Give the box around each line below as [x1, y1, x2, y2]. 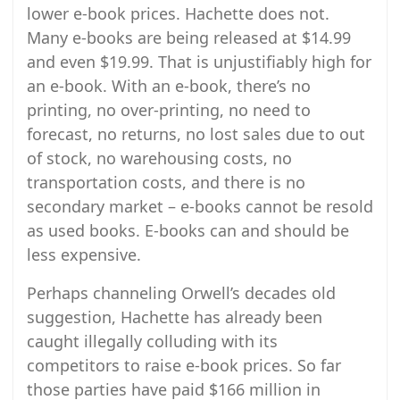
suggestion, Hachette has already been [27, 306, 322, 328]
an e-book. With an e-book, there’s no [27, 75, 311, 96]
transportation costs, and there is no [27, 171, 305, 193]
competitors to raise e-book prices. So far [27, 354, 341, 376]
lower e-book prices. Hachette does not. [27, 3, 329, 24]
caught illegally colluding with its [27, 330, 278, 352]
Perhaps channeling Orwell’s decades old [27, 282, 336, 304]
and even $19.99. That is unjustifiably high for [27, 51, 371, 72]
